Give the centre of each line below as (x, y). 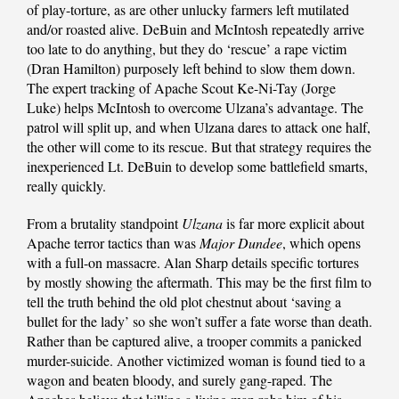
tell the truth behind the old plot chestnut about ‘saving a (184, 302)
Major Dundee (241, 243)
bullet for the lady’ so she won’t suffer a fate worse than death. (199, 322)
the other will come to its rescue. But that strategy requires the (199, 147)
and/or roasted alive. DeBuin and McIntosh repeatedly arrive (195, 29)
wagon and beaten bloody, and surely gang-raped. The (179, 380)
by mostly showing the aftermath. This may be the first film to (199, 282)
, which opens (322, 243)
